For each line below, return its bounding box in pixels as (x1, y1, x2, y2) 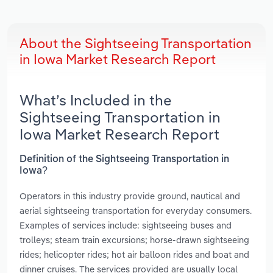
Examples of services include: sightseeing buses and (19, 219, 232, 231)
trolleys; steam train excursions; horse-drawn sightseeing (19, 233, 249, 246)
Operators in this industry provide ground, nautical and (19, 190, 240, 202)
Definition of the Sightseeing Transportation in (19, 154, 229, 165)
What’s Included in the (19, 91, 172, 110)
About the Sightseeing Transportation (19, 35, 252, 52)
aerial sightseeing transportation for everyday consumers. (19, 204, 252, 216)
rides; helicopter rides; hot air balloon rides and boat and (19, 248, 249, 260)
